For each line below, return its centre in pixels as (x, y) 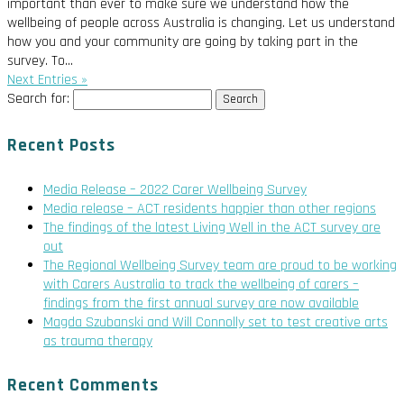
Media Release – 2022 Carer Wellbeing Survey (175, 189)
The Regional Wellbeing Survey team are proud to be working (220, 265)
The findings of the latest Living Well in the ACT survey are (212, 227)
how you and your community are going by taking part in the (183, 42)
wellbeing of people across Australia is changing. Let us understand (201, 23)
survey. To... (40, 61)
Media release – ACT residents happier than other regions (210, 208)
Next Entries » (47, 80)
